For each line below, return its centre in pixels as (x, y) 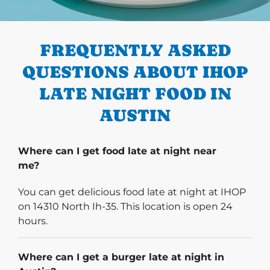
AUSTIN (135, 115)
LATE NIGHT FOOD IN (135, 94)
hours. (33, 221)
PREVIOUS (64, 14)
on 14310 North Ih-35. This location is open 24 (125, 207)
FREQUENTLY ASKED (135, 50)
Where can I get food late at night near (117, 151)
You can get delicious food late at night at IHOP (132, 192)
